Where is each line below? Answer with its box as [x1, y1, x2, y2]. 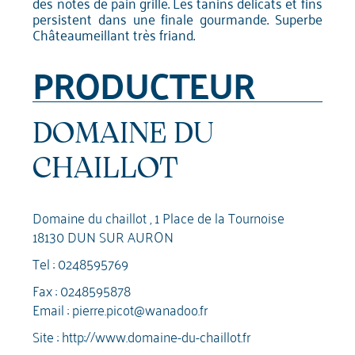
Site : [32, 323, 63, 349]
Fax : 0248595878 [32, 277, 132, 303]
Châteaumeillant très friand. [32, 21, 196, 48]
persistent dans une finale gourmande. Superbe [32, 6, 323, 32]
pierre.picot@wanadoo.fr [72, 296, 208, 322]
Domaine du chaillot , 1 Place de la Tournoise [32, 204, 285, 230]
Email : [32, 296, 73, 322]
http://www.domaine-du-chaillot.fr [62, 323, 251, 349]
